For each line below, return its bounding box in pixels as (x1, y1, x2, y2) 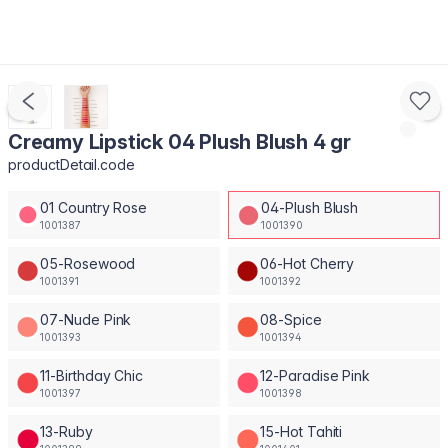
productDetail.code (8, 156, 136, 173)
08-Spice (260, 310, 322, 328)
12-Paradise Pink (260, 366, 371, 384)
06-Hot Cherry (260, 254, 355, 272)
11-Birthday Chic (40, 366, 144, 384)
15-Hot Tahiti (260, 422, 343, 440)
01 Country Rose (40, 198, 148, 216)
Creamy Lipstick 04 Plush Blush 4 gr (8, 130, 351, 154)
